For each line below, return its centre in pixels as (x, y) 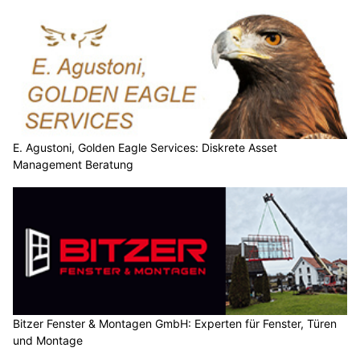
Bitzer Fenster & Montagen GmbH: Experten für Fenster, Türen (175, 324)
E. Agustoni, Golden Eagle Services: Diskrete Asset (145, 147)
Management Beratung (73, 164)
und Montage (48, 341)
